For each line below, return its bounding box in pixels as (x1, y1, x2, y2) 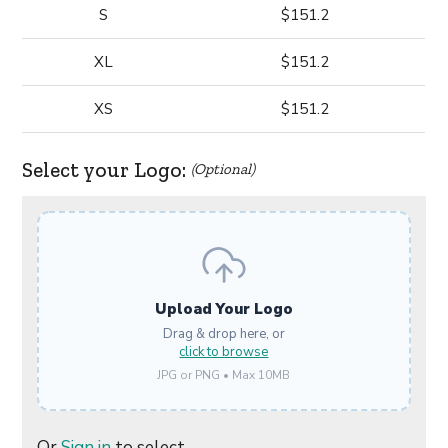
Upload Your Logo (154, 299, 293, 319)
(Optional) (191, 160, 256, 178)
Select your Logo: (22, 157, 192, 182)
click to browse (179, 343, 269, 361)
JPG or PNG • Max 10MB (157, 367, 291, 383)
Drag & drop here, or (162, 325, 285, 343)
